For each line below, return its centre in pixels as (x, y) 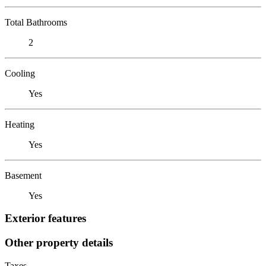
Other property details (59, 242)
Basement (23, 175)
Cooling (20, 73)
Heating (20, 124)
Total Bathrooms (36, 22)
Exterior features (45, 218)
